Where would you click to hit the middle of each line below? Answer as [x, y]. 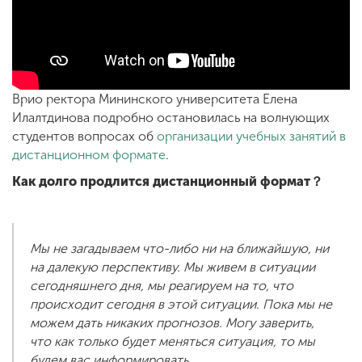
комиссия [105, 147]
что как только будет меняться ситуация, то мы [173, 342]
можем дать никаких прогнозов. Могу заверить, [172, 323]
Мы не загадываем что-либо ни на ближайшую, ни [179, 249]
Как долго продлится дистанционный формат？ [168, 182]
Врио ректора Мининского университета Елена [155, 99]
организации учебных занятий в [251, 137]
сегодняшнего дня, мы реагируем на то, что [162, 286]
